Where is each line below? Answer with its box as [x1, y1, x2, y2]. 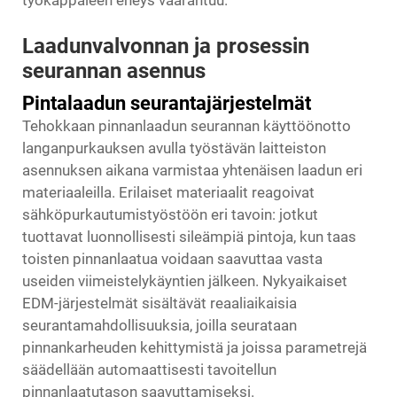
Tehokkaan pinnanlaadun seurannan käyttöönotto [22, 117, 351, 135]
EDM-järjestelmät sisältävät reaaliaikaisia [22, 294, 297, 312]
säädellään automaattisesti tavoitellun [22, 361, 276, 378]
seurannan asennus [22, 58, 206, 83]
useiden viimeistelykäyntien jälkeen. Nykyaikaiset [22, 272, 347, 290]
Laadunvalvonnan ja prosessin [22, 34, 309, 58]
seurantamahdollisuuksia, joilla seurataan [22, 316, 297, 334]
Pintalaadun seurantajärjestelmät [22, 92, 311, 114]
